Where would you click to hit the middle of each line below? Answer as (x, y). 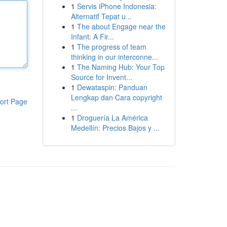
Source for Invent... (101, 77)
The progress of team (111, 47)
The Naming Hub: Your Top (121, 67)
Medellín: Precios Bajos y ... (115, 128)
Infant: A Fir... (92, 36)
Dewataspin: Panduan (112, 87)
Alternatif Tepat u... (101, 16)
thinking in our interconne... (114, 57)
